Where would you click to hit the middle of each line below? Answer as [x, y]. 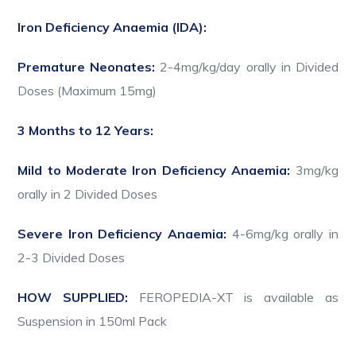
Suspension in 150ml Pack [93, 321]
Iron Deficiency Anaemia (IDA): [112, 27]
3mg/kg [314, 170]
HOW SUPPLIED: [78, 298]
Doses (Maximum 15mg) [87, 91]
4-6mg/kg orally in [282, 234]
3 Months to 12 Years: [86, 131]
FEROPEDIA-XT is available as [238, 298]
